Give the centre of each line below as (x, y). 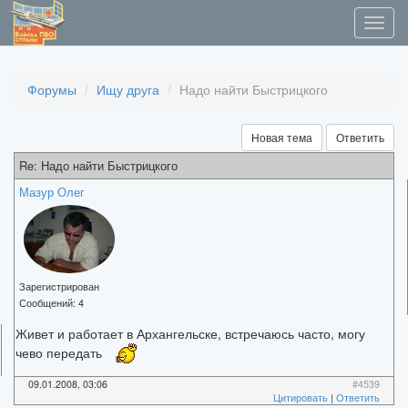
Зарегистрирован (59, 286)
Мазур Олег (52, 192)
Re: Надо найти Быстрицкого (98, 165)
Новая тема (282, 137)
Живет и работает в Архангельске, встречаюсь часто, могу (190, 334)
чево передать (61, 353)
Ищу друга (128, 89)
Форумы (52, 89)
